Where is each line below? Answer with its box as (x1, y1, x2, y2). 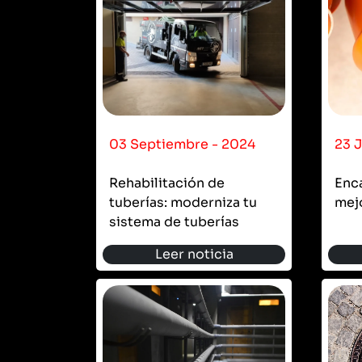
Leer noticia (154, 245, 234, 263)
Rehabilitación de (109, 174, 225, 192)
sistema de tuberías (109, 213, 239, 230)
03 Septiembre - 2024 (109, 135, 255, 153)
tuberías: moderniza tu (109, 193, 257, 211)
